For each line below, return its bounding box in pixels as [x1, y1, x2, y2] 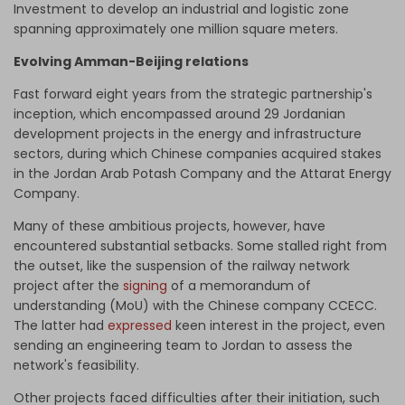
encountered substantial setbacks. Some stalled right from [14, 237, 387, 256]
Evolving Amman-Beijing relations [14, 52, 251, 71]
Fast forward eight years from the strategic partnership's [14, 85, 372, 104]
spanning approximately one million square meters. [14, 20, 338, 39]
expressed [108, 316, 172, 335]
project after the [14, 277, 123, 296]
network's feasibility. [14, 356, 143, 375]
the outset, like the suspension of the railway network [14, 257, 350, 276]
